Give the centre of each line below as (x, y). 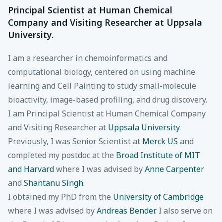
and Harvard (31, 169)
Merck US (160, 141)
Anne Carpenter (174, 169)
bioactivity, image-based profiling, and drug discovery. (108, 100)
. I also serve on (184, 211)
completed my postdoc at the (62, 155)
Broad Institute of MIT (158, 155)
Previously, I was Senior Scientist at (75, 141)
